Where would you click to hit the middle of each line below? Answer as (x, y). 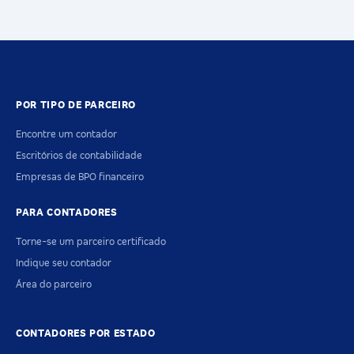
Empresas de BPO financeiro (80, 177)
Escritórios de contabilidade (79, 156)
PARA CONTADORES (67, 213)
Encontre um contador (66, 135)
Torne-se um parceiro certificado (91, 242)
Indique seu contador (64, 264)
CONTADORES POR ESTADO (86, 334)
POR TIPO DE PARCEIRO (76, 105)
